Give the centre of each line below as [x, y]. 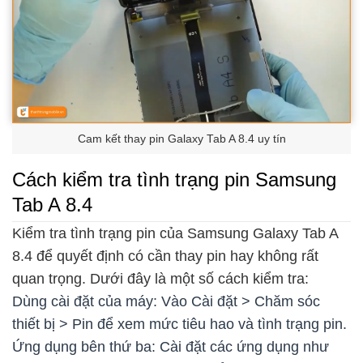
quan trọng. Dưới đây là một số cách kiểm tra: [160, 278]
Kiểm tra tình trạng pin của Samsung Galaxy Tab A [175, 233]
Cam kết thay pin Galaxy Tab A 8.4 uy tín [181, 139]
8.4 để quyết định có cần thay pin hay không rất [165, 256]
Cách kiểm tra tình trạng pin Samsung [174, 180]
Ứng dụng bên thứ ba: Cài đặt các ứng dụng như [171, 346]
